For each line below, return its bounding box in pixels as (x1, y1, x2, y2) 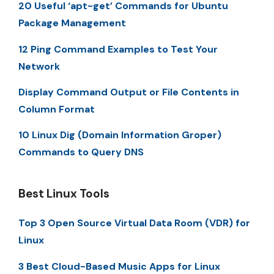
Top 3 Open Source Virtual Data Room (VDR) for (18, 217, 250, 230)
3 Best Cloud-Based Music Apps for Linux (18, 259, 220, 273)
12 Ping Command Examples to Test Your (18, 42, 218, 56)
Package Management (18, 17, 126, 30)
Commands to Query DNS (18, 146, 144, 159)
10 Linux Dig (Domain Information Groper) (18, 128, 221, 142)
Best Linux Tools (18, 186, 109, 202)
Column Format (18, 103, 95, 116)
